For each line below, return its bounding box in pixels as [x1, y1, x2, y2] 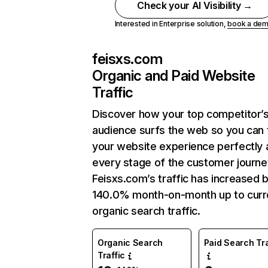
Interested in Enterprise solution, [114, 19, 228, 28]
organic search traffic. [92, 205, 200, 217]
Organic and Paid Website [92, 67, 255, 84]
